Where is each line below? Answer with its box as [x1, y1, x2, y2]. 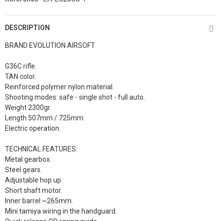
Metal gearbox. [5, 155, 51, 163]
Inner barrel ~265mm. [5, 197, 73, 205]
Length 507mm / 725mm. [5, 114, 85, 122]
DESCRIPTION [5, 24, 50, 32]
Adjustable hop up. [5, 176, 63, 184]
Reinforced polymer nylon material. [5, 83, 114, 91]
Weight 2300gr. [5, 104, 51, 111]
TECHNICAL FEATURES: [5, 145, 77, 153]
